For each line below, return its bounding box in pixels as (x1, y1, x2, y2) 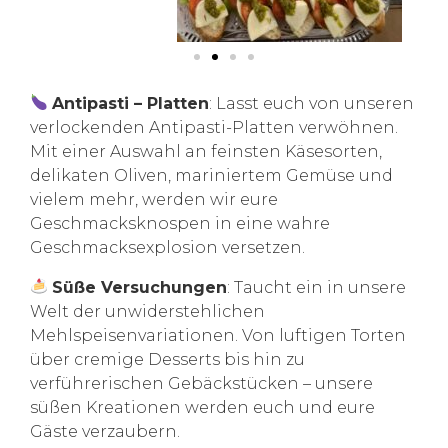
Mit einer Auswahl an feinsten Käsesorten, (30, 141, 382, 161)
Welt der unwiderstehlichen (30, 301, 265, 321)
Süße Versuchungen (52, 277, 228, 297)
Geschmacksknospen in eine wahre (30, 213, 330, 233)
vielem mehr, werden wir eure (30, 189, 278, 209)
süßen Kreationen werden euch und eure (30, 397, 375, 417)
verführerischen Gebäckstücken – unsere (30, 373, 373, 393)
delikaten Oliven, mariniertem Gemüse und (30, 165, 393, 185)
